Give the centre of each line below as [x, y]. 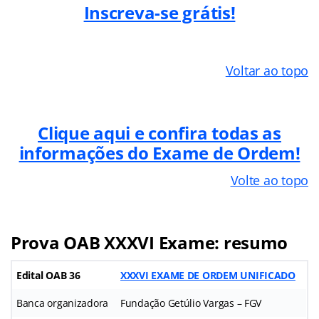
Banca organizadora [63, 303]
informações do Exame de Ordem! [159, 152]
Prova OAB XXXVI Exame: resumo [150, 242]
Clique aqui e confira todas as [159, 132]
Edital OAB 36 [48, 275]
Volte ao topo [269, 180]
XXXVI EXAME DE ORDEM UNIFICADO [208, 275]
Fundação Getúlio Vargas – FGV [191, 303]
